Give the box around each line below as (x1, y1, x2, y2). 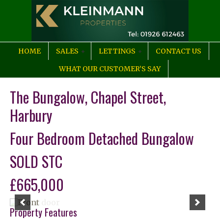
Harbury (10, 104, 52, 126)
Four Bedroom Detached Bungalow (10, 127, 194, 149)
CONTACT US (156, 47, 201, 55)
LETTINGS (99, 47, 136, 55)
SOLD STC (10, 150, 62, 172)
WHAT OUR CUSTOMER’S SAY (59, 64, 161, 73)
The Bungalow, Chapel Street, (10, 86, 166, 108)
